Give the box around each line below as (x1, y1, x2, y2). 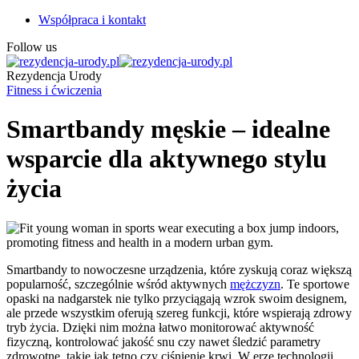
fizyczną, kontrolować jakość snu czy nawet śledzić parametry (6, 334, 321, 349)
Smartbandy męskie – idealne (6, 115, 330, 144)
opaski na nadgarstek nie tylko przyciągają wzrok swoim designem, (6, 291, 347, 305)
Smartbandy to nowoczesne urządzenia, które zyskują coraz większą (6, 262, 352, 276)
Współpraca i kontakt (38, 13, 146, 26)
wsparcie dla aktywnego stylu (6, 144, 327, 174)
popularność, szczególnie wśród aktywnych (6, 276, 230, 291)
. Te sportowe (280, 276, 349, 291)
